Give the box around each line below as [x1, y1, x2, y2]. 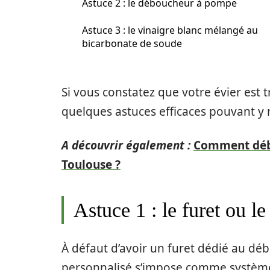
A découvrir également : [61, 137, 190, 153]
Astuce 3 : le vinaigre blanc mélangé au [82, 24, 258, 37]
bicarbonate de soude [82, 37, 182, 50]
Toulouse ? [61, 157, 121, 172]
